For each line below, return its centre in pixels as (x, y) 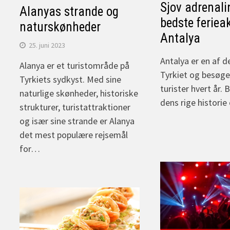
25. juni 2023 (47, 45)
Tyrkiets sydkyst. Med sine (71, 80)
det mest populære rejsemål (74, 135)
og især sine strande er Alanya (77, 121)
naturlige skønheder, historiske (79, 93)
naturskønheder (60, 27)
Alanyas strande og (69, 12)
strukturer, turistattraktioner (75, 107)
